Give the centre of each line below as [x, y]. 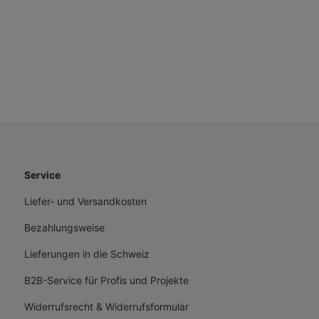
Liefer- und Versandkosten [85, 201]
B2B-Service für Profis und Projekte [106, 280]
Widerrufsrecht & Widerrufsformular [106, 307]
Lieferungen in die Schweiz [87, 254]
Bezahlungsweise [64, 228]
